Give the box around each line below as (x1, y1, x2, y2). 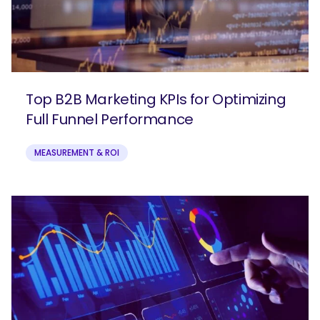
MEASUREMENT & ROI (34, 146, 119, 159)
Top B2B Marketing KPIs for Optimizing (26, 89, 286, 109)
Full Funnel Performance (26, 109, 194, 129)
